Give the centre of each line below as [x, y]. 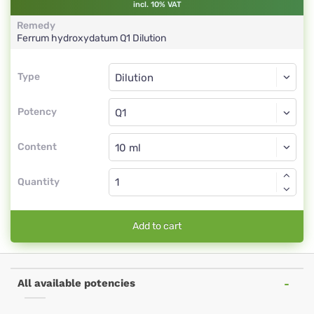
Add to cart [157, 226]
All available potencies [76, 283]
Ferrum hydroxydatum [68, 38]
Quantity [39, 182]
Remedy [36, 26]
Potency [37, 112]
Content [37, 147]
